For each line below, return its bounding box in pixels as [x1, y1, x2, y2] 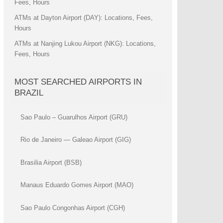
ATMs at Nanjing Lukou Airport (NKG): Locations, [14, 40, 156, 47]
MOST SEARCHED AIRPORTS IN [14, 77, 142, 87]
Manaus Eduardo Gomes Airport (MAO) [20, 181, 133, 189]
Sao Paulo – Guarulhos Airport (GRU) [20, 113, 127, 121]
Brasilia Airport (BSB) [20, 158, 82, 166]
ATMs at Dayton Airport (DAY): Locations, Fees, [14, 14, 153, 21]
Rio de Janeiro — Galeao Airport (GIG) [20, 136, 131, 144]
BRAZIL [14, 88, 43, 98]
